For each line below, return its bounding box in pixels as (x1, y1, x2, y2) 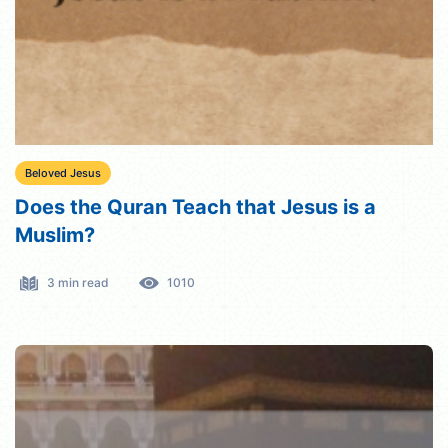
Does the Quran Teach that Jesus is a (15, 194, 376, 219)
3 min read (47, 274, 109, 290)
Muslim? (15, 222, 95, 247)
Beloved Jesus (25, 165, 101, 180)
